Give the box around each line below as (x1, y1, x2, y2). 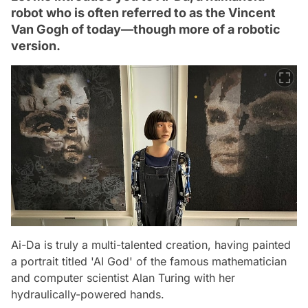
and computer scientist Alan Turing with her (11, 270, 235, 285)
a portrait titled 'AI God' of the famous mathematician (11, 254, 287, 268)
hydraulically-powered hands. (11, 287, 164, 301)
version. (11, 38, 60, 53)
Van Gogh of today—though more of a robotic (11, 22, 280, 36)
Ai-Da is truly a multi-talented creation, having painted (11, 237, 291, 252)
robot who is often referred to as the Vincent (11, 5, 276, 20)
